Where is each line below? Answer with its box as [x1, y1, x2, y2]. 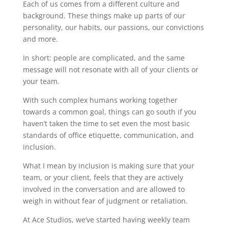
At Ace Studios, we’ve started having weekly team [22, 215, 190, 224]
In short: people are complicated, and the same [22, 53, 185, 63]
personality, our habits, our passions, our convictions [22, 22, 204, 32]
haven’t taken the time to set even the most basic [22, 119, 190, 128]
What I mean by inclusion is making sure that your [22, 161, 194, 170]
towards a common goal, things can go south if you [22, 107, 196, 117]
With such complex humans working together [22, 95, 178, 105]
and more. [22, 34, 58, 44]
